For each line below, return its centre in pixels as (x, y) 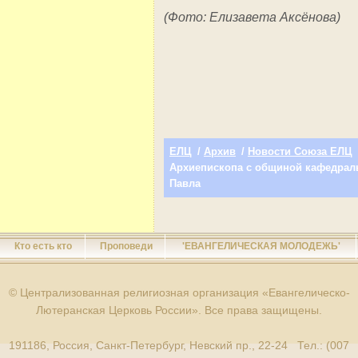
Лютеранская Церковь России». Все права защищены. (179, 310)
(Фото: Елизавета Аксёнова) (252, 17)
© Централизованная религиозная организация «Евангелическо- (179, 292)
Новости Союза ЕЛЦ (300, 151)
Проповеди (126, 246)
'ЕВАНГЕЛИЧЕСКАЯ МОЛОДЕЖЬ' (261, 246)
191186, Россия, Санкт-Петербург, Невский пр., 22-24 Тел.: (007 (179, 345)
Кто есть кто (43, 246)
